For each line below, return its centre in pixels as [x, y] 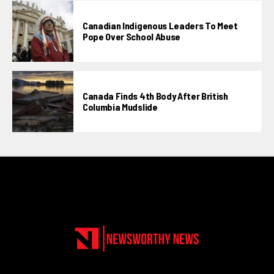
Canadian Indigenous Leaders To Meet [160, 25]
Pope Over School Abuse [131, 36]
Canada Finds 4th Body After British [155, 95]
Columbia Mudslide [120, 106]
